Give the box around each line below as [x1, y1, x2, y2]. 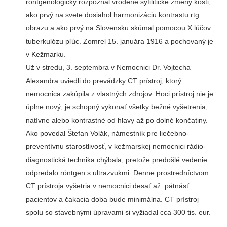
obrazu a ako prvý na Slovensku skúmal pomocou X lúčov [25, 24, 211, 32]
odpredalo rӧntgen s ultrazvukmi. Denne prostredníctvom [25, 169, 209, 177]
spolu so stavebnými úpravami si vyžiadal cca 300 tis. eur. [25, 208, 211, 217]
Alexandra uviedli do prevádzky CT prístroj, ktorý [25, 77, 181, 85]
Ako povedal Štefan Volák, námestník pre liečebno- [25, 129, 189, 138]
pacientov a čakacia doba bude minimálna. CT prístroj [25, 195, 199, 204]
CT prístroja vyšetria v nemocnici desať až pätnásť [25, 182, 189, 191]
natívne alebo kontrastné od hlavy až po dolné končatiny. [25, 116, 208, 125]
